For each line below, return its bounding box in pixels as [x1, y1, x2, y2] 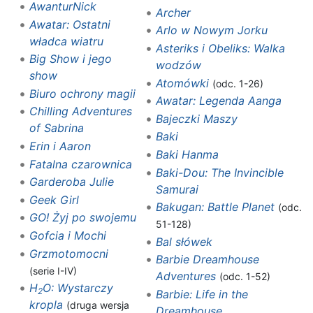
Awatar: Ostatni [29, 17, 110, 31]
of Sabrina [29, 121, 84, 136]
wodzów [155, 58, 201, 73]
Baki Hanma [155, 147, 219, 162]
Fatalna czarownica [29, 156, 132, 171]
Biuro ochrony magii [29, 86, 136, 101]
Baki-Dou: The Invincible [155, 165, 284, 180]
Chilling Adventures [29, 104, 132, 119]
